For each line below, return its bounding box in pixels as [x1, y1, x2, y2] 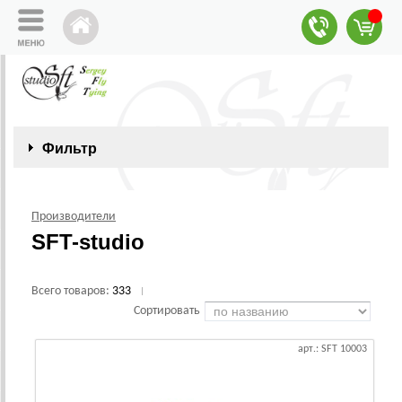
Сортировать [134, 304, 200, 318]
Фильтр [42, 141, 97, 156]
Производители [31, 210, 116, 223]
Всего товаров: [31, 284, 112, 298]
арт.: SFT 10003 [298, 344, 367, 354]
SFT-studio [31, 230, 144, 254]
